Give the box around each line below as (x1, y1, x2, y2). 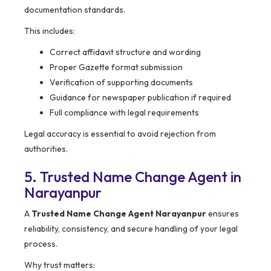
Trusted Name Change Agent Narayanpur (31, 208, 206, 220)
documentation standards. (24, 4, 125, 16)
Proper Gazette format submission (50, 62, 183, 73)
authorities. (24, 143, 68, 155)
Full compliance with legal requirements (50, 107, 199, 119)
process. (24, 238, 57, 250)
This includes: (24, 25, 75, 37)
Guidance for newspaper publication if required (50, 92, 231, 103)
